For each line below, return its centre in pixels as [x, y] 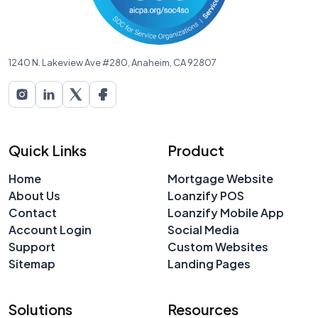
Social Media [203, 229]
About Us [34, 195]
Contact [33, 212]
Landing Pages [209, 263]
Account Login [50, 229]
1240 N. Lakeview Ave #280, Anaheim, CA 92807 [113, 62]
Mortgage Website [220, 178]
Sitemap [32, 263]
